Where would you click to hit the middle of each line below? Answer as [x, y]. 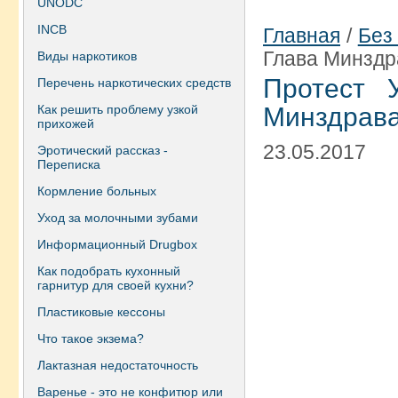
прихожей [66, 123]
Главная [302, 36]
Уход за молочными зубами [118, 218]
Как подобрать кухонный [109, 271]
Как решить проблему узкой [118, 109]
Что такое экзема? [91, 338]
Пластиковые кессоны [101, 312]
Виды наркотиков [87, 56]
